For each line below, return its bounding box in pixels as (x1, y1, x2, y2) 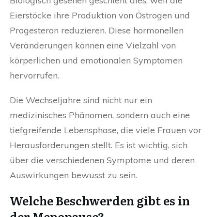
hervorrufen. (10, 70, 59, 81)
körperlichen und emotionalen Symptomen (10, 55, 183, 66)
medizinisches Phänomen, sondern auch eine (10, 109, 190, 121)
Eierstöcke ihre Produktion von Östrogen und (10, 10, 190, 21)
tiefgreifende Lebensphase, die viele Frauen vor (10, 124, 201, 136)
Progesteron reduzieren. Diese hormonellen (10, 25, 184, 36)
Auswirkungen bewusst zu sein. (10, 170, 137, 181)
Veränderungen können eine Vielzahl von (10, 40, 176, 51)
